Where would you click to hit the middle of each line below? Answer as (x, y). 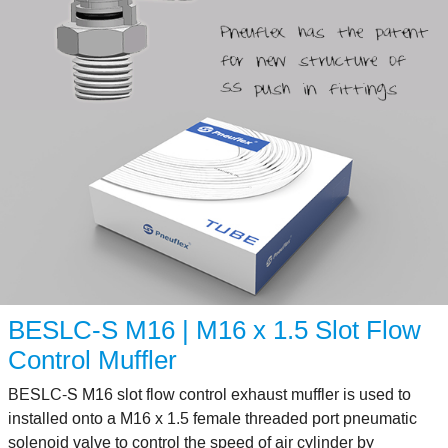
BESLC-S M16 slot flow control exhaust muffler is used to (209, 394)
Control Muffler (92, 359)
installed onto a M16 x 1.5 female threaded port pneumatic (212, 418)
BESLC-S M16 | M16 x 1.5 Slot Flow (214, 329)
